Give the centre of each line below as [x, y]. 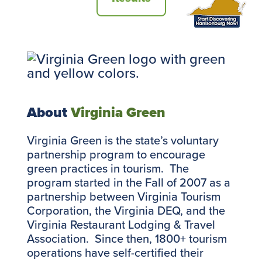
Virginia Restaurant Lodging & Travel [121, 224]
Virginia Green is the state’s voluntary [123, 140]
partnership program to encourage [116, 154]
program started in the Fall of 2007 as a [128, 182]
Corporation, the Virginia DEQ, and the [126, 210]
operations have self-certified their [115, 252]
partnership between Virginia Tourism [123, 196]
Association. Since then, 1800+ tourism [127, 238]
